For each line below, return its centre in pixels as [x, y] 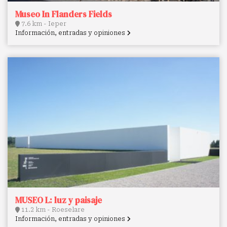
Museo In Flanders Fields [64, 14]
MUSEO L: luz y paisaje [59, 200]
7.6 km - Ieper [43, 24]
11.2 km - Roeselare [52, 210]
